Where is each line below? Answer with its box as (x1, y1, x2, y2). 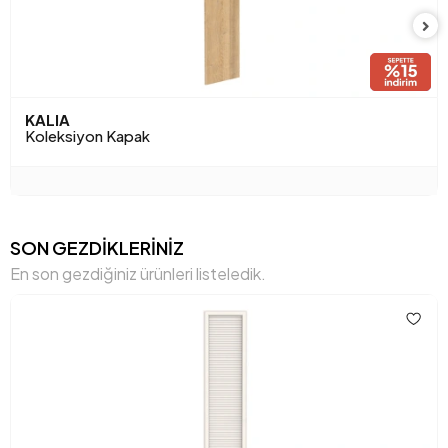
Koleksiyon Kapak (25, 126, 150, 146)
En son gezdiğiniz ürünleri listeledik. (10, 263, 266, 285)
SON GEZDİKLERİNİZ (10, 236, 184, 260)
